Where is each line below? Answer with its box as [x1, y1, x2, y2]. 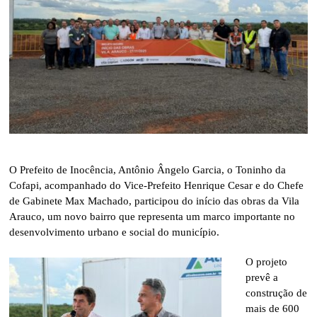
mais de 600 [246, 303, 300, 315]
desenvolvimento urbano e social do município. [9, 226, 220, 238]
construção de [246, 287, 308, 299]
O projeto [246, 256, 288, 268]
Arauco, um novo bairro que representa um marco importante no [9, 211, 296, 223]
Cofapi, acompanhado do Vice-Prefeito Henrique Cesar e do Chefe [9, 180, 304, 192]
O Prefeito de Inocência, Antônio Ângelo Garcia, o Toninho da [9, 164, 287, 176]
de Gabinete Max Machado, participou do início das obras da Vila [9, 195, 300, 207]
